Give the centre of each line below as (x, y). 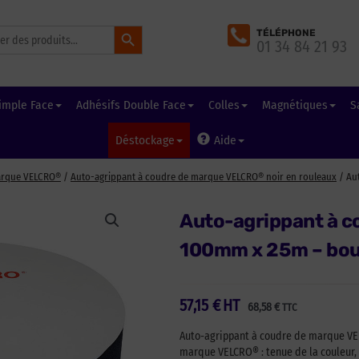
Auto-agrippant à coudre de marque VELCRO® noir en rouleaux (204, 177)
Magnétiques (294, 105)
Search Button (129, 24)
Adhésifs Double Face (131, 105)
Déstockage (145, 140)
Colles (224, 105)
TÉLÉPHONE (286, 32)
